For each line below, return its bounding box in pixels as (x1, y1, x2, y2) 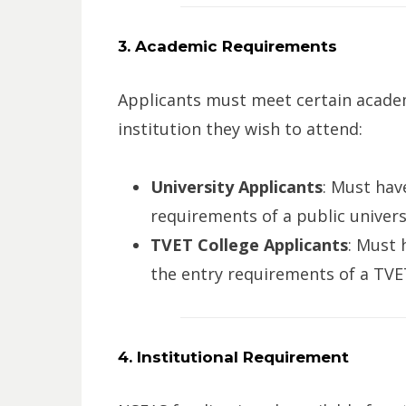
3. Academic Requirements (117, 37, 337, 56)
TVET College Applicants (150, 234, 348, 256)
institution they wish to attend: (117, 118, 362, 140)
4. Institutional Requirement (117, 348, 349, 367)
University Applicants (150, 176, 323, 198)
